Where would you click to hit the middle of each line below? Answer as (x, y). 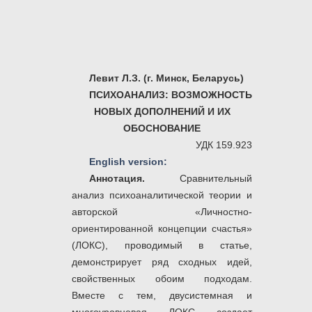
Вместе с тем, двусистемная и (162, 296)
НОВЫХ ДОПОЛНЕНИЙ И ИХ (162, 112)
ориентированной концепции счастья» (162, 229)
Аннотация (116, 179)
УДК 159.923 (224, 145)
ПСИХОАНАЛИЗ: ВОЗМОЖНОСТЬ (171, 95)
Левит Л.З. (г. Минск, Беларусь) (166, 78)
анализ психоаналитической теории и (162, 195)
